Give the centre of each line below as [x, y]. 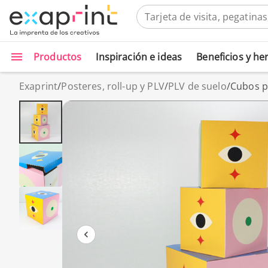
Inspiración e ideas [139, 57]
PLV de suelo [197, 86]
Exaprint [39, 86]
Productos [58, 57]
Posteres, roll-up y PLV [113, 86]
